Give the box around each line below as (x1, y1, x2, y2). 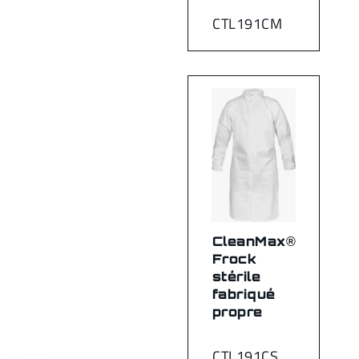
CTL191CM (212, 13, 283, 35)
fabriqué (212, 285, 276, 302)
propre (212, 303, 263, 320)
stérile (212, 268, 261, 284)
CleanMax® (212, 232, 296, 249)
